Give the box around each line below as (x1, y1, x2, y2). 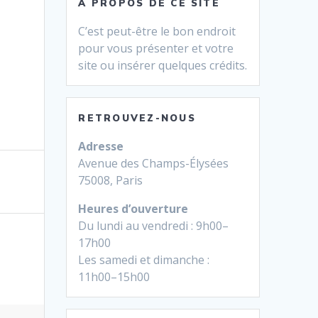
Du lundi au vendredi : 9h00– (78, 217, 229, 234)
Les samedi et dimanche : (78, 251, 210, 268)
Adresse (78, 138, 124, 154)
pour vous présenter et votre (78, 40, 234, 56)
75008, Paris (78, 172, 143, 188)
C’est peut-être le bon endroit (78, 23, 236, 39)
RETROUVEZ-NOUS (78, 111, 196, 124)
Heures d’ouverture (78, 200, 189, 216)
